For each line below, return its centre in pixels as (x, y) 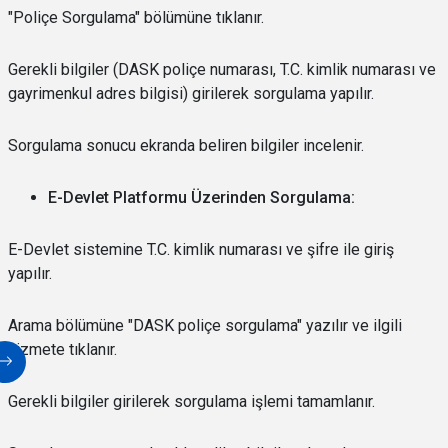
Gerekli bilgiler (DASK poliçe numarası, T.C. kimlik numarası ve (222, 69)
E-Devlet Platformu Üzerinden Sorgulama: (201, 197)
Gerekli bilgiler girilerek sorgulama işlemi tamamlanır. (191, 401)
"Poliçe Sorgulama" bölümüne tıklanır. (136, 17)
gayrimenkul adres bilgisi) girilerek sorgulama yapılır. (191, 93)
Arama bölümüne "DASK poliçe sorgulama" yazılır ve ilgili (205, 325)
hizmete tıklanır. (62, 349)
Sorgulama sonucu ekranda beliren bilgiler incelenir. (186, 145)
